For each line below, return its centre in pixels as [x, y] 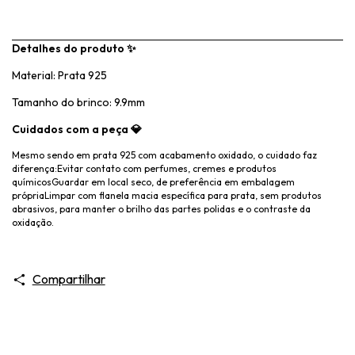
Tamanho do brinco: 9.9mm [78, 103]
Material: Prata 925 [61, 76]
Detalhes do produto [69, 49]
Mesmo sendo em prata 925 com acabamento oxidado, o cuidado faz [164, 155]
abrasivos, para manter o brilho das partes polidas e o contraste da [161, 209]
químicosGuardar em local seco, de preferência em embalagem [153, 182]
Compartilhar [69, 279]
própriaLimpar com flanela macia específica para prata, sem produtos [167, 196]
